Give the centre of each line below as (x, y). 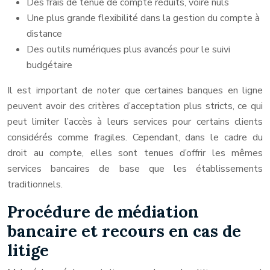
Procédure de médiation (103, 212)
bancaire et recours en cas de (124, 231)
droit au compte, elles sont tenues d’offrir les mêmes (135, 153)
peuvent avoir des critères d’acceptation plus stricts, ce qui (135, 106)
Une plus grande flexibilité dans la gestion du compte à (143, 18)
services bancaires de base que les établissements (135, 169)
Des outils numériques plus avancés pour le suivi (128, 49)
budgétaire (49, 65)
